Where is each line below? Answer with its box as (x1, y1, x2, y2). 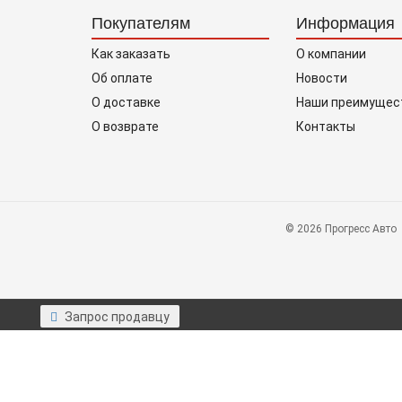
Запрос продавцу (65, 310, 170, 324)
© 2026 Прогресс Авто (284, 222, 397, 235)
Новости (295, 70, 347, 85)
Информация (295, 13, 395, 32)
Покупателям (92, 13, 190, 32)
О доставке (92, 94, 161, 109)
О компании (295, 46, 366, 61)
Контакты (295, 118, 355, 134)
